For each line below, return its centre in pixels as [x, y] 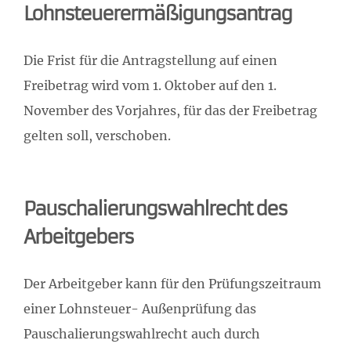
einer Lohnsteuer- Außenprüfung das [140, 308]
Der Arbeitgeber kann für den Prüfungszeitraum [172, 283]
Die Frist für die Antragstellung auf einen [150, 60]
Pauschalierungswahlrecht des [155, 209]
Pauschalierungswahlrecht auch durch [142, 333]
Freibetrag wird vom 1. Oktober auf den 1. [150, 85]
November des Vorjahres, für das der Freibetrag [170, 110]
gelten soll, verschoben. [97, 135]
